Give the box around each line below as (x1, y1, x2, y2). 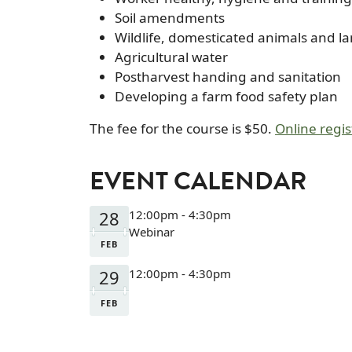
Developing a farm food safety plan (115, 86, 338, 105)
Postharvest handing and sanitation (115, 67, 341, 86)
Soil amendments (115, 8, 225, 27)
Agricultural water (115, 47, 228, 66)
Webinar (129, 223, 174, 240)
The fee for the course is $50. (90, 119, 275, 137)
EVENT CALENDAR (90, 171, 306, 197)
